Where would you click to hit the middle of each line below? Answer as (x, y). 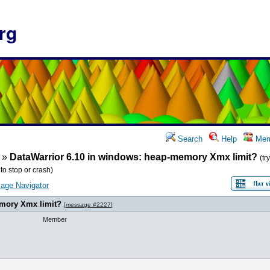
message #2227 (88, 205)
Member (55, 219)
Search (189, 139)
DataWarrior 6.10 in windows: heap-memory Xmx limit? (133, 157)
